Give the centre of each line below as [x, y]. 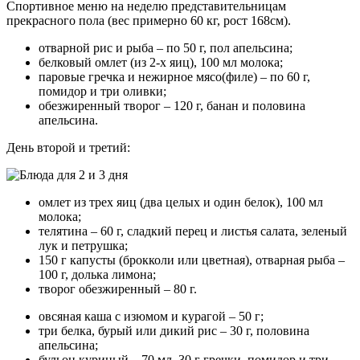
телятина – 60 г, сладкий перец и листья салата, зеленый [193, 231]
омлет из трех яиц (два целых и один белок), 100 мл [181, 202]
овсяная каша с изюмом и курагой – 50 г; [151, 317]
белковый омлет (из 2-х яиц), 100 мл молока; [161, 63]
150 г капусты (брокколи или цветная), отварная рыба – [192, 260]
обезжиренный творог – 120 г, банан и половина [172, 106]
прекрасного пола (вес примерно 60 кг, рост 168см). [149, 21]
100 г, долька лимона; [97, 275]
